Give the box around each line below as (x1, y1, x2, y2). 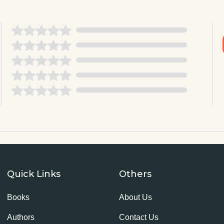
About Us (118, 193, 152, 201)
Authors (7, 213, 34, 221)
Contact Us (118, 213, 158, 221)
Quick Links (7, 168, 60, 179)
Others (118, 168, 151, 179)
